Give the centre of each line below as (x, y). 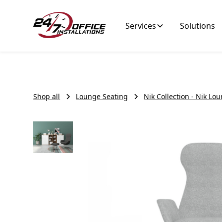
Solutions (198, 26)
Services (141, 26)
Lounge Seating (102, 96)
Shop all (47, 96)
